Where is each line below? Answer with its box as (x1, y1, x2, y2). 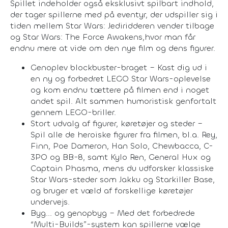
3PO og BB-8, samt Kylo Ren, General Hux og (31, 151, 211, 162)
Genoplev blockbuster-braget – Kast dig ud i (31, 62, 207, 73)
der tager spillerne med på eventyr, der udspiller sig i (10, 9, 218, 20)
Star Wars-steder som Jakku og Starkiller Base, (31, 174, 215, 185)
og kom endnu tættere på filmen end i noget (31, 84, 209, 95)
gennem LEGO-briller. (31, 106, 116, 118)
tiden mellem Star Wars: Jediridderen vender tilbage (10, 20, 214, 31)
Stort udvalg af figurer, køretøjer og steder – (31, 118, 203, 129)
